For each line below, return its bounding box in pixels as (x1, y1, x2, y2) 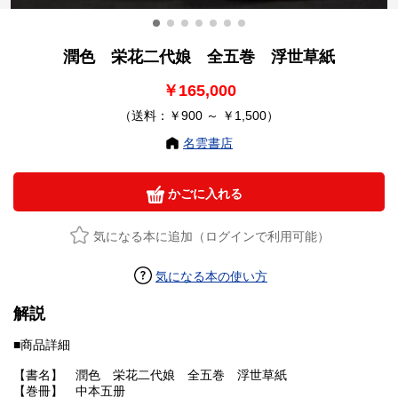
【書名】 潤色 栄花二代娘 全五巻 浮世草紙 (13, 368, 287, 383)
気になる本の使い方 (155, 269, 267, 284)
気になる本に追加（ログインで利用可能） (92, 229, 330, 244)
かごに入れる (164, 187, 243, 202)
